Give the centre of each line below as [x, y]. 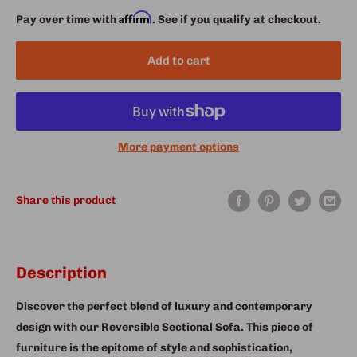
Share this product [66, 200]
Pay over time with [67, 19]
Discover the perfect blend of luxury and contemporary [164, 306]
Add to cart [178, 60]
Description [61, 272]
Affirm [135, 17]
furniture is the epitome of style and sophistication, [154, 347]
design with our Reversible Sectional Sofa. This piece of [165, 327]
